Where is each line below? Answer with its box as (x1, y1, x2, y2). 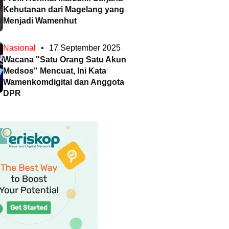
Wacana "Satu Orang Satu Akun (3, 55, 126, 64)
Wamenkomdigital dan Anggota (3, 78, 124, 87)
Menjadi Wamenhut (3, 16, 77, 26)
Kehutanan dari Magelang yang (3, 5, 124, 14)
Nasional (3, 43, 36, 53)
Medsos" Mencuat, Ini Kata (3, 66, 106, 76)
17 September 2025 (49, 43, 121, 53)
